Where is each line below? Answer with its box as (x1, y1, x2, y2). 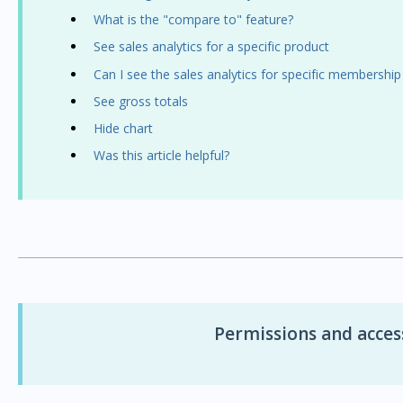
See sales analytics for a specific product (93, 38, 329, 56)
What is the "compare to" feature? (93, 11, 293, 29)
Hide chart (93, 119, 153, 137)
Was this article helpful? (93, 147, 229, 165)
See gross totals (93, 92, 188, 110)
